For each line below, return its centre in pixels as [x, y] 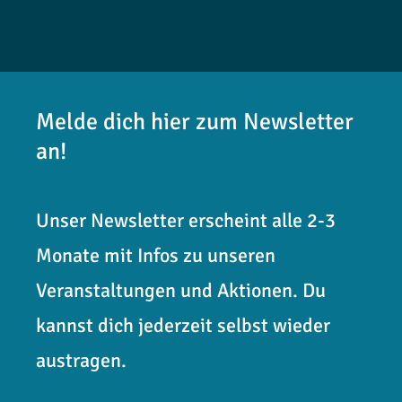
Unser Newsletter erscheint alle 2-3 [186, 221]
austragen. [81, 361]
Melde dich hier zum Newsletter [195, 122]
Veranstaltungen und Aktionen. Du [181, 291]
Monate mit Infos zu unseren [156, 256]
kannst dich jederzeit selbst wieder [183, 326]
